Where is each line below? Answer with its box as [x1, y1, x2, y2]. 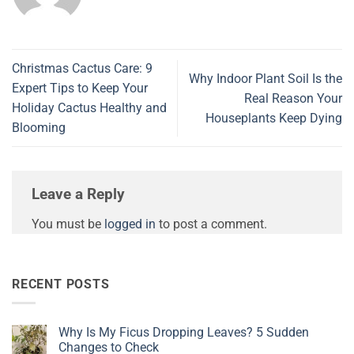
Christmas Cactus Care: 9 [12, 61, 153, 77]
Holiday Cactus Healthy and [12, 100, 167, 116]
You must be [32, 217, 104, 232]
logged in [104, 217, 156, 232]
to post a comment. [156, 217, 267, 232]
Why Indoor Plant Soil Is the [189, 70, 342, 86]
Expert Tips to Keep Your [12, 81, 148, 96]
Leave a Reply [32, 185, 129, 204]
